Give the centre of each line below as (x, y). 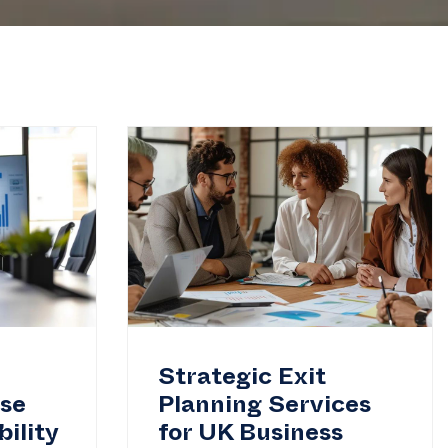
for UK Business (250, 437)
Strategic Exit (242, 381)
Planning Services (264, 409)
